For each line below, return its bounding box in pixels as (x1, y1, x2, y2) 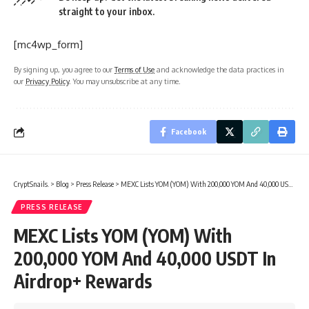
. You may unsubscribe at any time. (69, 77, 181, 86)
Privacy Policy (26, 77, 69, 86)
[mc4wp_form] (14, 38, 83, 52)
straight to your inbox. (59, 6, 154, 18)
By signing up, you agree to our (14, 65, 114, 74)
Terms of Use (114, 65, 154, 74)
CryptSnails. (14, 179, 49, 189)
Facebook (171, 127, 206, 137)
